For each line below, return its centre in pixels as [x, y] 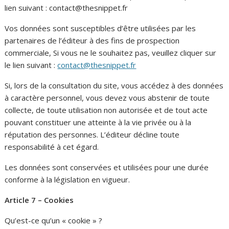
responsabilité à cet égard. [52, 146]
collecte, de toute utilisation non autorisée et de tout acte [106, 110]
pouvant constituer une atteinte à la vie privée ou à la [98, 122]
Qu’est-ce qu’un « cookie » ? [54, 220]
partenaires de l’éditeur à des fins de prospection [92, 40]
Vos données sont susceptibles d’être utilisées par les [100, 28]
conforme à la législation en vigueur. [67, 179]
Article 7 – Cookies [39, 200]
